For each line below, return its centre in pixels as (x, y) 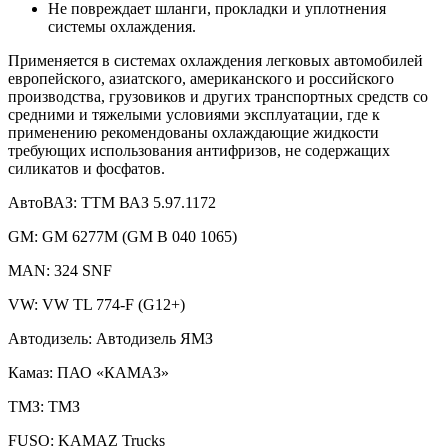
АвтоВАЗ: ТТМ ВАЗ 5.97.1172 (112, 202)
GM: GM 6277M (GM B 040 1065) (122, 236)
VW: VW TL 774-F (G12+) (96, 304)
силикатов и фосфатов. (86, 168)
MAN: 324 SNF (60, 270)
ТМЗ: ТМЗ (44, 406)
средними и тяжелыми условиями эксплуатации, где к (194, 114)
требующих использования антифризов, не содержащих (199, 150)
